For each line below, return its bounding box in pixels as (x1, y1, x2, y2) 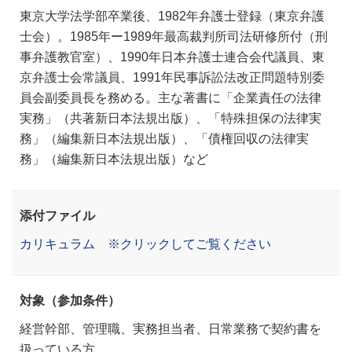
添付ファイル (20, 209, 95, 222)
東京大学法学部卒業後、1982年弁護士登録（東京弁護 (20, 9, 324, 23)
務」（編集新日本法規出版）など (20, 152, 208, 166)
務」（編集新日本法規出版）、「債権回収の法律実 (20, 132, 309, 145)
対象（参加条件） (20, 294, 120, 307)
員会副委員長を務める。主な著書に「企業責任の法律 (20, 91, 321, 104)
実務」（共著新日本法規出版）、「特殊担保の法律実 (20, 112, 321, 125)
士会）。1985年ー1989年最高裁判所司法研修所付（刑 (20, 30, 328, 43)
